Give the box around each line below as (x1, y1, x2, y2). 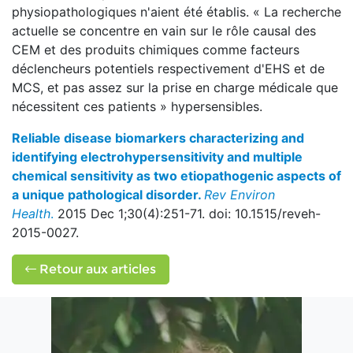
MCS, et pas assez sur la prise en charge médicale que (12, 80, 338, 95)
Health (12, 206, 50, 221)
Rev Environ (204, 187, 275, 203)
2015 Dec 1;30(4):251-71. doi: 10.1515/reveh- (54, 206, 321, 221)
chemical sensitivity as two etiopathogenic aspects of (12, 168, 341, 184)
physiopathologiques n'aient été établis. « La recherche (12, 4, 341, 20)
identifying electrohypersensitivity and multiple (12, 149, 303, 165)
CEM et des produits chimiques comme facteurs (12, 42, 299, 58)
